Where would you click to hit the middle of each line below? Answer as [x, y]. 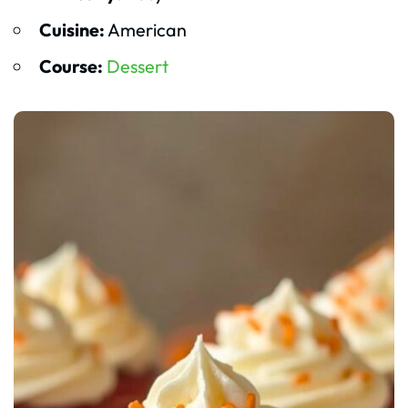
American [145, 30]
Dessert [137, 66]
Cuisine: [71, 30]
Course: [71, 66]
